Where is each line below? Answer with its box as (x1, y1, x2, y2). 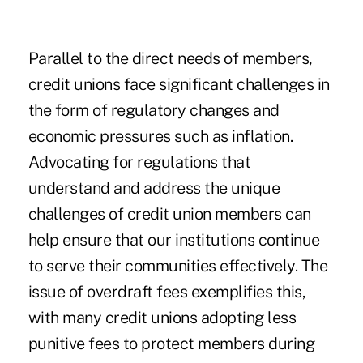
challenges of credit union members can (28, 204, 311, 224)
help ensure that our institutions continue (28, 230, 320, 250)
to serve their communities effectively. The (28, 256, 328, 276)
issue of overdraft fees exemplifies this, (28, 282, 306, 302)
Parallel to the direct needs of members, (28, 49, 313, 69)
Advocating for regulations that (28, 152, 251, 173)
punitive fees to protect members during (28, 334, 315, 354)
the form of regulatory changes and (28, 100, 280, 121)
